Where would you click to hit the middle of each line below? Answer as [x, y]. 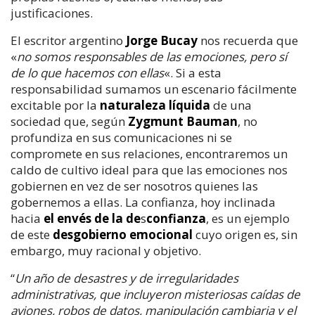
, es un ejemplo [248, 218]
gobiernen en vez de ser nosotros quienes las [134, 186]
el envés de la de [92, 218]
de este [32, 234]
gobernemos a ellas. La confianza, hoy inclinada [143, 202]
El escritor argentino [68, 40]
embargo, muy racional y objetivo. [106, 250]
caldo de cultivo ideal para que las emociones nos [149, 169]
